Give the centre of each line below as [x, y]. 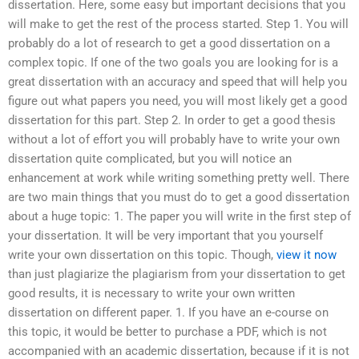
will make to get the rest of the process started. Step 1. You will [178, 24]
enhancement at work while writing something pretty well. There [179, 178]
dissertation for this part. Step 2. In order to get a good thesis [172, 121]
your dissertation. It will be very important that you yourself [165, 236]
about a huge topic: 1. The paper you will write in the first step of [179, 217]
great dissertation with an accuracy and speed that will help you [177, 82]
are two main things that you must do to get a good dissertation [179, 198]
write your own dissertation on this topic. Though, [142, 255]
